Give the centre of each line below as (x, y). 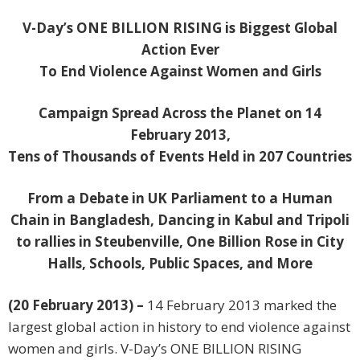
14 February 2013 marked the (242, 305)
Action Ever (180, 50)
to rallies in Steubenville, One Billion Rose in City (180, 242)
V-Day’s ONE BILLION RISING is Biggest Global (180, 28)
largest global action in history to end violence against (179, 327)
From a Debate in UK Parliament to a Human (180, 198)
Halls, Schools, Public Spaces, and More (180, 264)
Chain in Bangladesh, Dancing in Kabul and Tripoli (180, 220)
